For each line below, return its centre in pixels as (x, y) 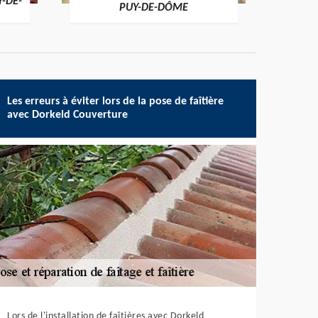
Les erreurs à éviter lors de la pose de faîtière (116, 102)
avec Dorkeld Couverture (68, 115)
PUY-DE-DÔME (154, 8)
